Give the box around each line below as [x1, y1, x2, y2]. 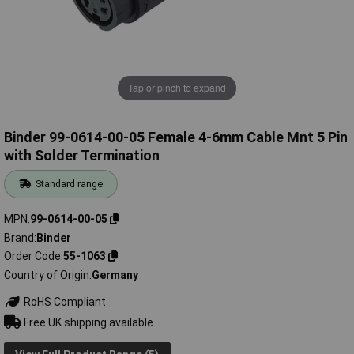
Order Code [4, 250, 61, 263]
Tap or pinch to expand [128, 81, 226, 95]
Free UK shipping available [21, 315, 153, 329]
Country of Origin [4, 268, 89, 281]
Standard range [36, 178, 104, 190]
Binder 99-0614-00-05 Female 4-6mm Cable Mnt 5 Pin [4, 129, 348, 146]
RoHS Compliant [21, 295, 106, 308]
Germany [92, 268, 138, 281]
